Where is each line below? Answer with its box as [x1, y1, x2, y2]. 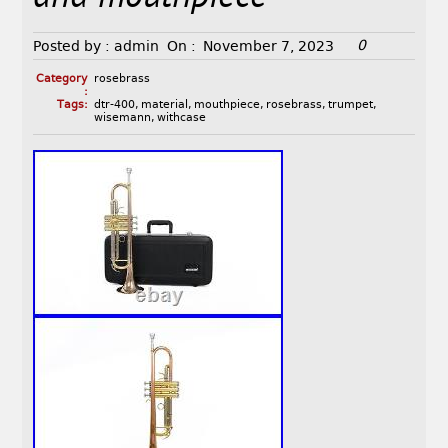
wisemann [93, 111, 151, 125]
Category [35, 72, 88, 86]
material [140, 98, 188, 112]
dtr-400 [93, 98, 135, 112]
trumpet [327, 98, 373, 112]
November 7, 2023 [203, 38, 335, 55]
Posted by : [33, 38, 111, 55]
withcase [156, 111, 206, 125]
